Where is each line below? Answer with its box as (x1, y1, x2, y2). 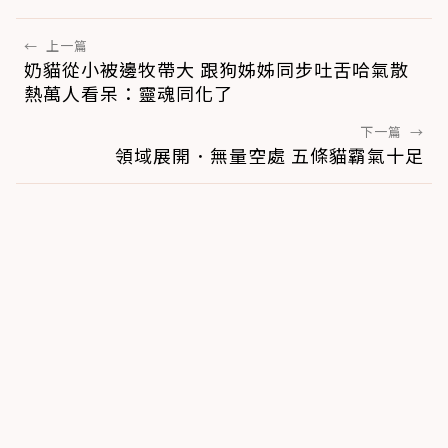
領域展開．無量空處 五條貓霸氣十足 (115, 141, 424, 168)
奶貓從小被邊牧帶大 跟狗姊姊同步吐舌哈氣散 (24, 55, 409, 82)
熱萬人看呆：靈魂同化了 (24, 79, 233, 106)
